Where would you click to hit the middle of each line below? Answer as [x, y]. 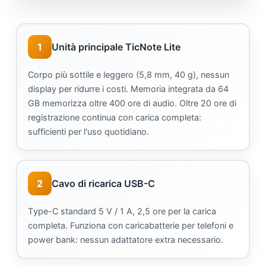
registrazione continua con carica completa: [115, 118]
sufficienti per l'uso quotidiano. [88, 132]
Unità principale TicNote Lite [116, 47]
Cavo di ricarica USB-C [103, 183]
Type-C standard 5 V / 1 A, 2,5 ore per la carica [122, 211]
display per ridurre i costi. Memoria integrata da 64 [128, 89]
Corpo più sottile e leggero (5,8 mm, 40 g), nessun [129, 75]
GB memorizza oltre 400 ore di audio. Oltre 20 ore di [132, 103]
